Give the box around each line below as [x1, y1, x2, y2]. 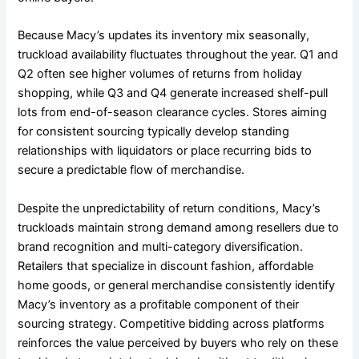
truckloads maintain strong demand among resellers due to [18, 220, 340, 235]
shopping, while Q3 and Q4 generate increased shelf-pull [18, 86, 329, 101]
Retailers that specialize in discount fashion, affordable [18, 258, 314, 273]
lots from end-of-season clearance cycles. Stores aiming [18, 105, 328, 120]
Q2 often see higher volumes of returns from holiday [18, 67, 303, 82]
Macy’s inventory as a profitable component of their [18, 296, 300, 312]
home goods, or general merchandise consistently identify [18, 277, 336, 292]
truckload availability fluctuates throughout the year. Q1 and [18, 47, 339, 63]
